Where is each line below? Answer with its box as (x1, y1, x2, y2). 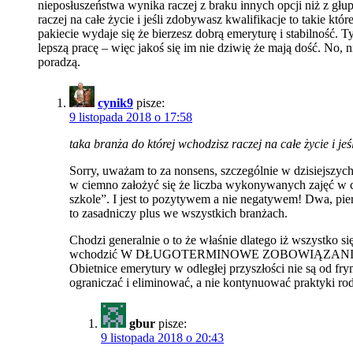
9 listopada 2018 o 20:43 (101, 331, 224, 345)
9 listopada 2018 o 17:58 (69, 110, 192, 124)
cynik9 (98, 96, 133, 110)
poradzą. (38, 55, 80, 69)
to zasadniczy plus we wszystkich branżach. (69, 206, 288, 221)
